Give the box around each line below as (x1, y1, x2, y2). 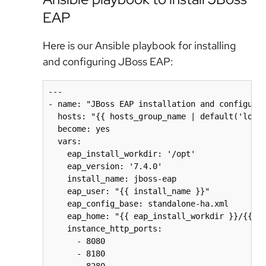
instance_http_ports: (48, 223, 162, 233)
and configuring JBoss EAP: (43, 54, 173, 68)
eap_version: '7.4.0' (48, 161, 162, 171)
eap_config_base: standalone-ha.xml (48, 198, 229, 208)
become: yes (48, 123, 110, 134)
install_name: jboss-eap (48, 173, 176, 183)
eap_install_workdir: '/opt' (48, 148, 195, 159)
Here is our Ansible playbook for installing (43, 38, 236, 52)
